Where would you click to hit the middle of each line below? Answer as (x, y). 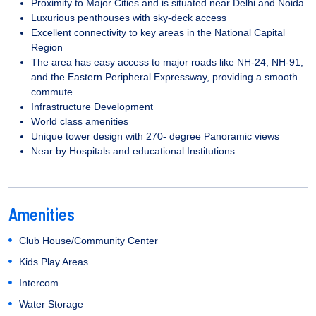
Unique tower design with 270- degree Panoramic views (155, 136)
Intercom (39, 282)
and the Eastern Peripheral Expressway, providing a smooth (164, 77)
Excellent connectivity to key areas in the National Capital (158, 32)
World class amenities (81, 121)
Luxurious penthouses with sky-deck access (129, 17)
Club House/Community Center (89, 240)
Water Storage (51, 304)
